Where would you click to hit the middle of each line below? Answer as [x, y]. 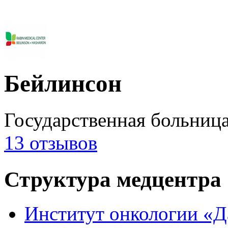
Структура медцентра [113, 179]
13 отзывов [51, 142]
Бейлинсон [63, 84]
